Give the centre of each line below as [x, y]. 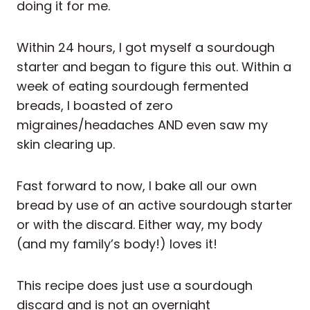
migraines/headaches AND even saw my [142, 125]
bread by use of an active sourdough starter [155, 206]
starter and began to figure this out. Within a [154, 67]
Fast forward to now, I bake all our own [137, 186]
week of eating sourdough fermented [133, 86]
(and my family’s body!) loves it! [117, 244]
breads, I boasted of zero [95, 106]
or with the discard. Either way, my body [139, 225]
